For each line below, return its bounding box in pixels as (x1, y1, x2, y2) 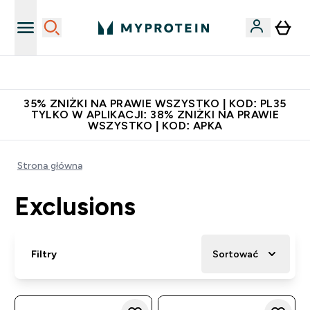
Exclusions (14, 192, 136, 221)
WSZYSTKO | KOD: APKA (87, 120, 223, 131)
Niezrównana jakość (118, 67, 209, 78)
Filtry (30, 248, 57, 259)
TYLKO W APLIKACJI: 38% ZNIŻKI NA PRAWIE (30, 109, 280, 120)
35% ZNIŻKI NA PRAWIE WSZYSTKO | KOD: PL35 (24, 98, 286, 109)
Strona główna (17, 160, 82, 171)
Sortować (212, 248, 258, 259)
